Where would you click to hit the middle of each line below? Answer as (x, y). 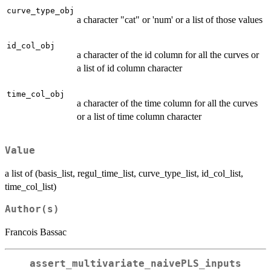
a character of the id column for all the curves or (168, 55)
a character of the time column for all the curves (167, 103)
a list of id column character (129, 68)
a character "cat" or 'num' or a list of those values (170, 20)
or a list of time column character (139, 117)
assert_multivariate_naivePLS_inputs (135, 263)
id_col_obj (31, 46)
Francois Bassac (36, 232)
